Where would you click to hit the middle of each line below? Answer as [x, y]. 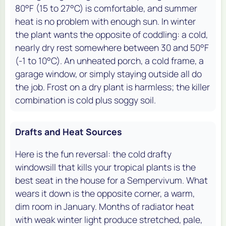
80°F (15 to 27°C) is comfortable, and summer [106, 8]
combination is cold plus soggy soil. [86, 100]
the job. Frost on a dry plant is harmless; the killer [112, 87]
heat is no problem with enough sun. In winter [105, 21]
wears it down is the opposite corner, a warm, [105, 193]
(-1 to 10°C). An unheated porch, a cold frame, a [109, 61]
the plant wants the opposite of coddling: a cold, [111, 35]
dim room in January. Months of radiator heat [105, 207]
